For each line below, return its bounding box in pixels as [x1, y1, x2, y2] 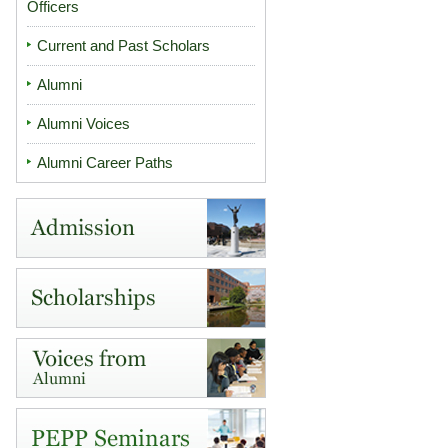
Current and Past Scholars [37, 37, 210, 54]
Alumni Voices [37, 115, 130, 132]
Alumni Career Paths [37, 154, 173, 171]
